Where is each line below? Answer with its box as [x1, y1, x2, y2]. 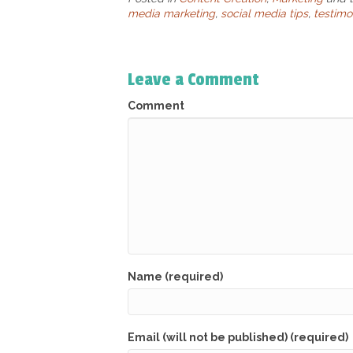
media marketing [128, 7, 215, 20]
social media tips [221, 7, 308, 20]
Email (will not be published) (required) [128, 331, 348, 344]
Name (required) [128, 270, 223, 283]
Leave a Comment [128, 69, 259, 90]
